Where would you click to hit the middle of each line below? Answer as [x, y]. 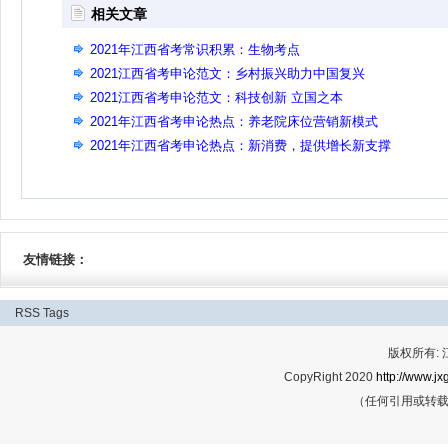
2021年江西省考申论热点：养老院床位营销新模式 [234, 121]
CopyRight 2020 [330, 377]
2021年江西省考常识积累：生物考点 [195, 49]
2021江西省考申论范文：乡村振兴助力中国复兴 [227, 73]
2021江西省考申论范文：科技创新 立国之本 [216, 97]
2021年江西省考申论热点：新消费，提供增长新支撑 [240, 145]
